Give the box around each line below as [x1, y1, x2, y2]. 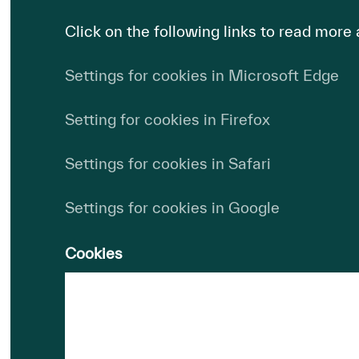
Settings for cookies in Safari [64, 154, 271, 172]
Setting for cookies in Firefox [64, 110, 270, 128]
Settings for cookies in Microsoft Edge [64, 66, 339, 84]
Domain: [72, 281, 137, 301]
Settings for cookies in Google [64, 198, 280, 216]
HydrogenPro [72, 320, 176, 340]
